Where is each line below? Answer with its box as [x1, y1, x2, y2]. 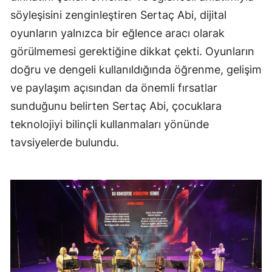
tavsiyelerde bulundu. [10, 136, 122, 149]
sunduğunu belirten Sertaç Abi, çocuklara [10, 100, 222, 113]
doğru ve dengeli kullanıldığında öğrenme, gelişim [10, 63, 262, 76]
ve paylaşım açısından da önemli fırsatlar [10, 81, 217, 95]
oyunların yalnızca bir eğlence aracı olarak [10, 27, 225, 40]
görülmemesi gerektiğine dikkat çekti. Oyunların [10, 45, 254, 58]
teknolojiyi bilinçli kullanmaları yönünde [10, 118, 209, 131]
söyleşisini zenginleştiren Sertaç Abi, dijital [10, 8, 226, 22]
